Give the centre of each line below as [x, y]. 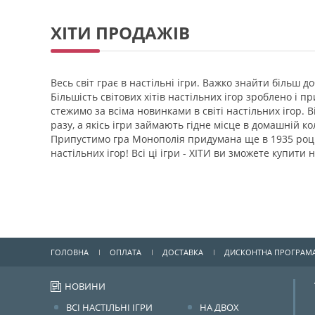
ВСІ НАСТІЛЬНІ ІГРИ [109, 307]
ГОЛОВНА [70, 252]
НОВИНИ [85, 286]
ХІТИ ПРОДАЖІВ [120, 33]
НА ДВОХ [219, 307]
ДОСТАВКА [183, 252]
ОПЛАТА [126, 252]
